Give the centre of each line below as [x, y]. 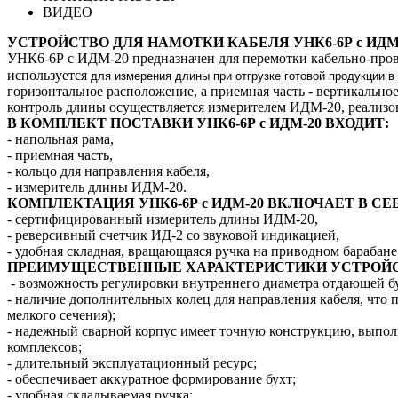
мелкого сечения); [61, 314]
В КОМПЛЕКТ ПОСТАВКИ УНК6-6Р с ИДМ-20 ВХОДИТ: [198, 123]
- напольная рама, [62, 139]
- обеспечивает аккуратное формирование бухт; [151, 378]
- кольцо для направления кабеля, [108, 171]
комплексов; [46, 346]
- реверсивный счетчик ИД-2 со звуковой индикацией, [173, 235]
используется [49, 75]
